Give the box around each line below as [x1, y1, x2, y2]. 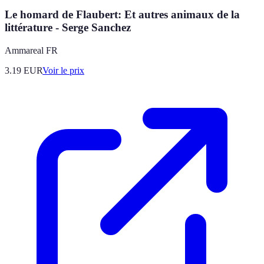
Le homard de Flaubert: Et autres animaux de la [5, 8, 240, 21]
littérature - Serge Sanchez [5, 21, 131, 34]
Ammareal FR [5, 45, 58, 55]
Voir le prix [42, 65, 84, 75]
